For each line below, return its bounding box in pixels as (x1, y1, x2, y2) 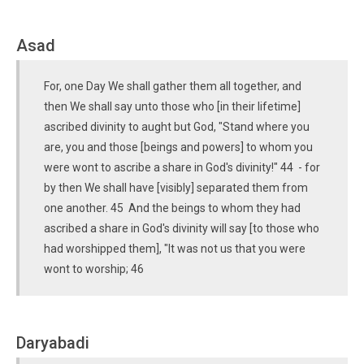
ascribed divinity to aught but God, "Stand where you (44, 120, 310, 133)
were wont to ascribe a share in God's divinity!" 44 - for (44, 161, 320, 174)
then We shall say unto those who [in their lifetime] (44, 100, 301, 113)
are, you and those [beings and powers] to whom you (44, 141, 313, 154)
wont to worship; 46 (44, 262, 146, 275)
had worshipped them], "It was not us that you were (44, 242, 305, 255)
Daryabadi (16, 333, 89, 353)
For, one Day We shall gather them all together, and (44, 80, 301, 93)
